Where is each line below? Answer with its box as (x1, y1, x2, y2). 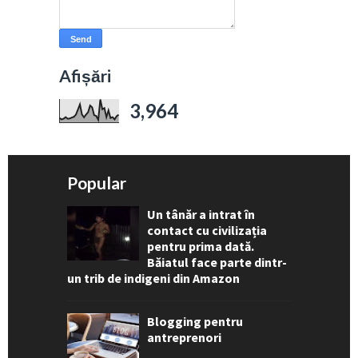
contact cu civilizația (147, 222, 267, 239)
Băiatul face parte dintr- (147, 254, 287, 271)
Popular (67, 173, 126, 193)
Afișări (59, 66, 111, 86)
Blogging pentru (147, 312, 243, 329)
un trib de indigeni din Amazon (67, 270, 240, 287)
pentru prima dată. (147, 238, 254, 255)
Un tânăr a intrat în (147, 206, 255, 223)
